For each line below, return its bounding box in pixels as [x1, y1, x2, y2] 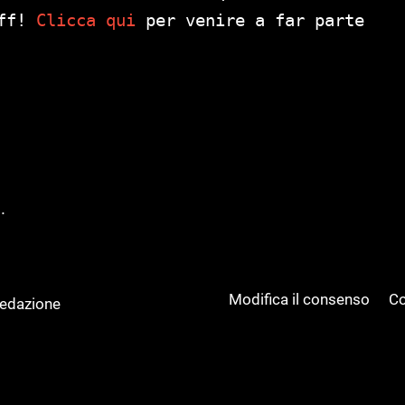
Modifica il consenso [229, 290, 371, 309]
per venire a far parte [136, 9, 364, 30]
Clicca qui [36, 9, 136, 30]
